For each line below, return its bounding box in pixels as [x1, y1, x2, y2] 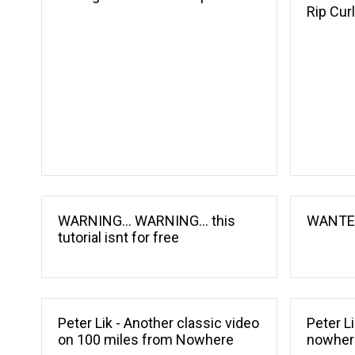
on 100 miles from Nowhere [58, 331, 234, 349]
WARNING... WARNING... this [58, 212, 235, 230]
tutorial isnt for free [58, 229, 179, 246]
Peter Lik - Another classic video [58, 315, 259, 332]
